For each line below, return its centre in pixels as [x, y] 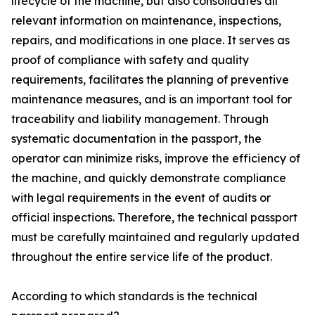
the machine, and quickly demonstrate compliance [149, 178]
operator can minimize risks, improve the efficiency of [156, 159]
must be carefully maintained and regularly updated [155, 237]
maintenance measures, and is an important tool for [152, 99]
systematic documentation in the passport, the [136, 139]
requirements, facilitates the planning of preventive [150, 80]
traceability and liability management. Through [140, 119]
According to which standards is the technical [134, 296]
